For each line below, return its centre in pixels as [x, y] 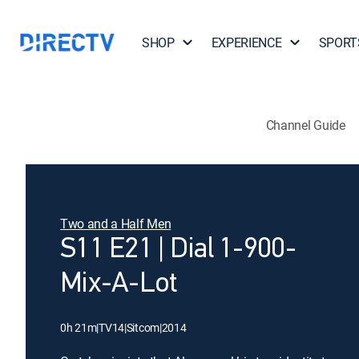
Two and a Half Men [116, 224]
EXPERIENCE [246, 42]
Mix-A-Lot [119, 284]
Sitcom [143, 327]
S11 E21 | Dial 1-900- [178, 250]
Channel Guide [305, 125]
